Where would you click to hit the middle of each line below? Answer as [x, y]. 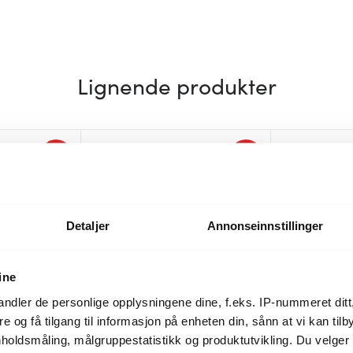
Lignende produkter [176, 85]
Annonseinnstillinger [265, 225]
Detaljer [88, 225]
